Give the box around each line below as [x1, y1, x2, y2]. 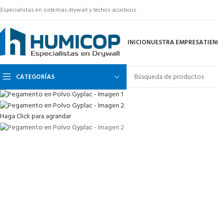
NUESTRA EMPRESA [146, 37, 203, 48]
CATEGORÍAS [16, 72, 54, 82]
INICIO [127, 37, 146, 48]
